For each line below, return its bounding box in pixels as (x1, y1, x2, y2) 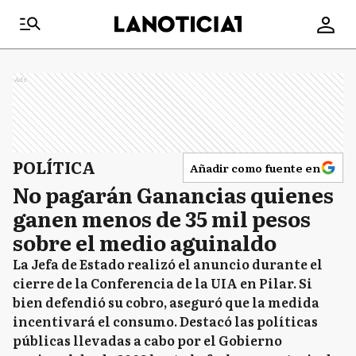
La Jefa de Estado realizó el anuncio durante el (13, 254, 323, 273)
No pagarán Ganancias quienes (13, 179, 334, 210)
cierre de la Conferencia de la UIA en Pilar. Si (13, 273, 312, 292)
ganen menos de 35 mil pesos (13, 203, 311, 234)
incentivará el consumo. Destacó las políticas (13, 311, 318, 331)
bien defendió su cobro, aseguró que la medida (13, 292, 319, 311)
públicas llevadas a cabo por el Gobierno (13, 331, 282, 350)
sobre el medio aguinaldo (13, 226, 277, 257)
